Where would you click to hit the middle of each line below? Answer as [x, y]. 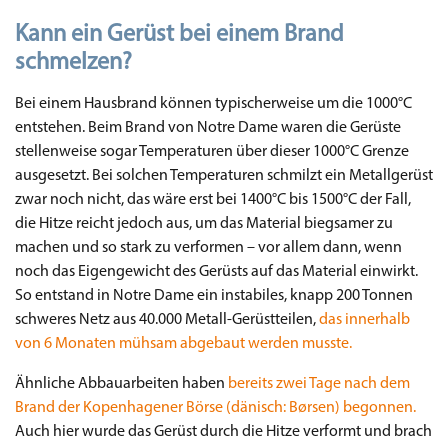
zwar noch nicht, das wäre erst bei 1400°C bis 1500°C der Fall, [213, 199]
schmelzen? [73, 62]
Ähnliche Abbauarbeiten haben [121, 383]
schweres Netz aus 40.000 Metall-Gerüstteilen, [167, 319]
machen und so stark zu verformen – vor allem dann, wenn [208, 247]
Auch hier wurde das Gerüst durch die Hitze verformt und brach [223, 431]
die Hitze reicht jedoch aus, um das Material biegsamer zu [204, 223]
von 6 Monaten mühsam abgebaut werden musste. [183, 343]
